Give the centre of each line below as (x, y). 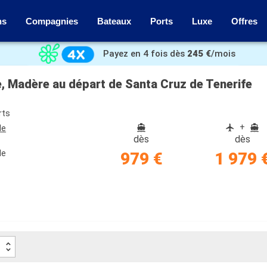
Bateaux (114, 21)
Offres (244, 21)
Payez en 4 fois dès (144, 54)
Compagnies (52, 21)
